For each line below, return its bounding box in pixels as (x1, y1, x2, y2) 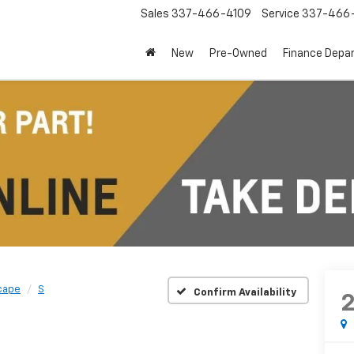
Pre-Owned (209, 48, 267, 60)
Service (262, 9, 299, 21)
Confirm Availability (194, 287, 296, 298)
